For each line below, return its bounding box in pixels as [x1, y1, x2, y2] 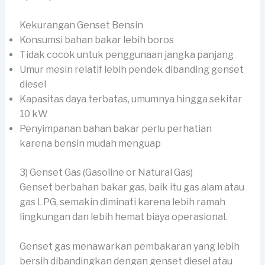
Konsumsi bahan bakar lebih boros [19, 34, 174, 46]
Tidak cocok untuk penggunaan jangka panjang [19, 49, 234, 60]
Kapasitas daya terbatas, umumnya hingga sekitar [19, 93, 242, 105]
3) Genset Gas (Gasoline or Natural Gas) [19, 166, 193, 178]
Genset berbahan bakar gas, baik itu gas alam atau [19, 181, 244, 193]
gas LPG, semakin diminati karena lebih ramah [19, 196, 225, 208]
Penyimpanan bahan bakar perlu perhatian [19, 122, 212, 134]
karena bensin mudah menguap [19, 137, 161, 149]
